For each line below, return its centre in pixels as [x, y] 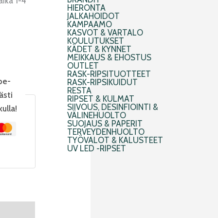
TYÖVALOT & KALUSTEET [115, 140]
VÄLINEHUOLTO [97, 116]
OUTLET [83, 66]
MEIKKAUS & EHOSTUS [109, 58]
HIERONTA [86, 8]
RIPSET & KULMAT [101, 99]
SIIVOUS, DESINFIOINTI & [113, 107]
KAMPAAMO [90, 25]
